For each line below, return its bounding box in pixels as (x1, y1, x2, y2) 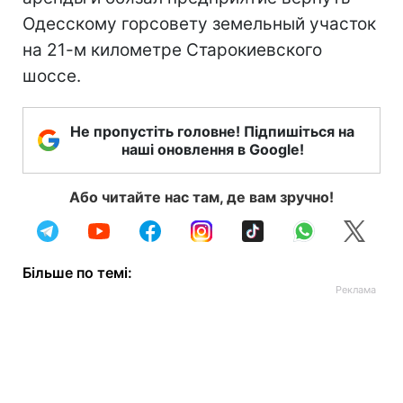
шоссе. (22, 66, 81, 86)
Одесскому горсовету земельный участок (22, 13, 376, 34)
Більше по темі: (22, 264, 132, 282)
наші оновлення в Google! (121, 140, 304, 158)
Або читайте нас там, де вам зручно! (69, 188, 334, 206)
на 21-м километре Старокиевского (22, 40, 322, 60)
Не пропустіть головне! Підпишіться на (70, 122, 354, 140)
